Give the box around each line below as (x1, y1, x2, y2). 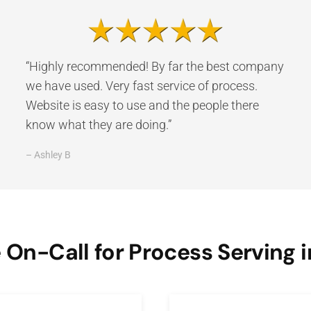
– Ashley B (26, 149, 72, 160)
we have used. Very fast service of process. (26, 78, 258, 93)
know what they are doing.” (26, 117, 172, 132)
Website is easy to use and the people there (26, 97, 260, 112)
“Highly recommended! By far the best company (26, 58, 285, 74)
